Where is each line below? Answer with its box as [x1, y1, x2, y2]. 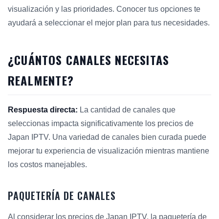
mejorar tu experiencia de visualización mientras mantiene [8, 146, 209, 155]
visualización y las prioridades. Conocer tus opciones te [8, 4, 200, 13]
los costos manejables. [8, 160, 87, 169]
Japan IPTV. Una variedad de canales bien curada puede [8, 132, 206, 141]
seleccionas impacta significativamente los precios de [8, 119, 194, 128]
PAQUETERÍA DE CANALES [8, 188, 116, 203]
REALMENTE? [8, 71, 74, 89]
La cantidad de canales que [78, 105, 175, 114]
